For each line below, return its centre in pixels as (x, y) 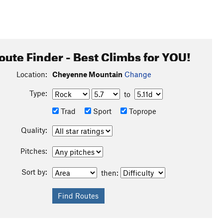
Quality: (34, 130)
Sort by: (34, 172)
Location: (32, 74)
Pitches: (34, 151)
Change (138, 74)
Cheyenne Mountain (87, 74)
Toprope (141, 111)
